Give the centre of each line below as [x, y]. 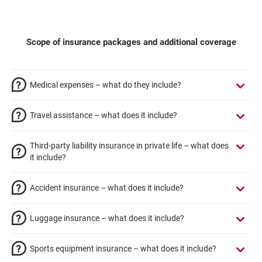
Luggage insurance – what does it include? [107, 218]
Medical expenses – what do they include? [106, 85]
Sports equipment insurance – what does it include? [123, 249]
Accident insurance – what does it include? [107, 188]
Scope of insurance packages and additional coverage [131, 42]
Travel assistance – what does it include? [104, 115]
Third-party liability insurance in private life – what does [129, 146]
